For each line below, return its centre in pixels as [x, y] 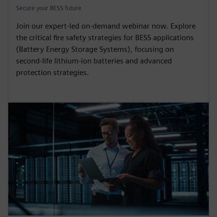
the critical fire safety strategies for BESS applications [105, 38]
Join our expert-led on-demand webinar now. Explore [106, 26]
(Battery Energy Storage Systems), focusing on [95, 49]
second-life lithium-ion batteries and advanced [94, 61]
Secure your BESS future [49, 8]
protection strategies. [53, 73]
